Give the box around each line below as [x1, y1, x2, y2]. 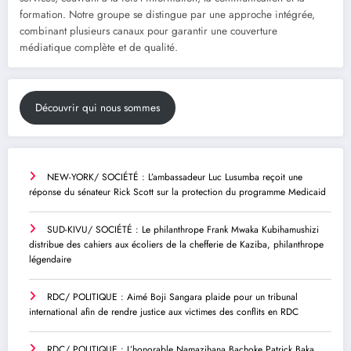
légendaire [29, 252, 71, 267]
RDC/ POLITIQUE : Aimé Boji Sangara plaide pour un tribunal [47, 290, 298, 305]
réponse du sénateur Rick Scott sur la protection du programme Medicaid [29, 185, 326, 200]
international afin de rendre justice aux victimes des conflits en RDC [29, 305, 299, 320]
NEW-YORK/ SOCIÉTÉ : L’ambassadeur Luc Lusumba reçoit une [47, 170, 302, 185]
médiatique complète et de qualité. [20, 40, 178, 56]
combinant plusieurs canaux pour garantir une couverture [20, 24, 277, 39]
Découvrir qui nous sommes [34, 100, 160, 116]
